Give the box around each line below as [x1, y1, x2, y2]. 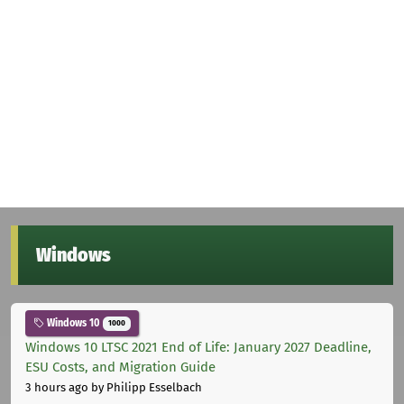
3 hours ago [25, 381, 88, 395]
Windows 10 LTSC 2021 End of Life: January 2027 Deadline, [25, 339, 372, 356]
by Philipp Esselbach [88, 381, 202, 395]
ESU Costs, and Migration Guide [25, 359, 216, 376]
